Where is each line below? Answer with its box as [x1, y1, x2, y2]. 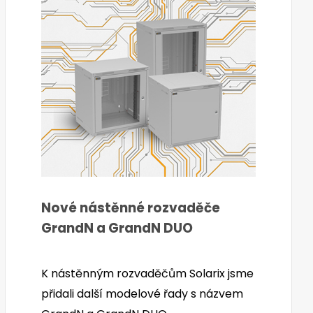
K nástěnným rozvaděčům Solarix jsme [41, 265, 254, 282]
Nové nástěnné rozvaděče [41, 198, 221, 218]
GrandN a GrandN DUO [41, 219, 194, 238]
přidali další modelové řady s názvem [41, 285, 244, 302]
